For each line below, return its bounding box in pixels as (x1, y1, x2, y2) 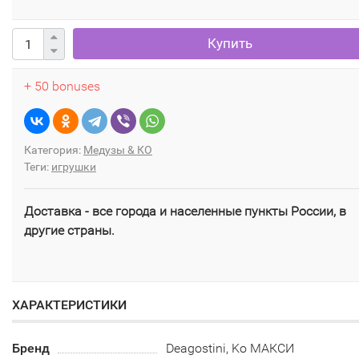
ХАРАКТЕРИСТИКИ (12, 297, 127, 313)
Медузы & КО (83, 143, 152, 156)
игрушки (51, 160, 96, 173)
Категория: (24, 143, 83, 156)
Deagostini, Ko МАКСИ (166, 341, 295, 356)
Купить (207, 35, 252, 51)
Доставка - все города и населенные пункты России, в (24, 204, 346, 219)
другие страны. (24, 223, 115, 238)
